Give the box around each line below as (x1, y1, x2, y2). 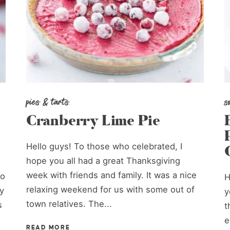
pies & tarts (26, 94, 70, 110)
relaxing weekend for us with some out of (26, 184, 195, 195)
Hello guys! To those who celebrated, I (26, 141, 183, 152)
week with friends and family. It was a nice (26, 170, 197, 181)
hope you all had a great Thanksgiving (26, 156, 181, 166)
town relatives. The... (26, 199, 112, 209)
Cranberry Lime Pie (26, 111, 160, 131)
